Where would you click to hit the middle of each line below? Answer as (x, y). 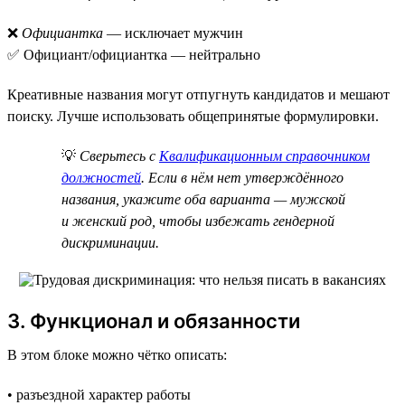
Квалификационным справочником (264, 155)
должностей (101, 177)
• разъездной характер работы (99, 394)
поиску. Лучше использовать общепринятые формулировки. (193, 116)
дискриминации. (110, 242)
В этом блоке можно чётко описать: (117, 354)
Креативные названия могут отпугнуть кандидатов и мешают (198, 94)
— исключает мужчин (173, 33)
